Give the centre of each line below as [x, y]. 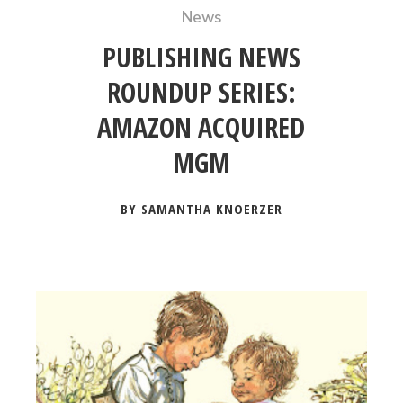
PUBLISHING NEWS [201, 57]
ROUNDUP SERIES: [201, 92]
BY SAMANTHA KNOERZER [201, 209]
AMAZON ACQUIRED [201, 127]
